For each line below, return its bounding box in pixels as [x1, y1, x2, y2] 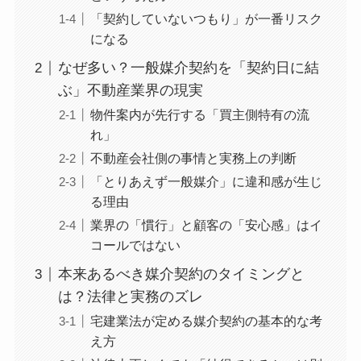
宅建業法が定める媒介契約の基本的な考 [89, 313, 322, 329]
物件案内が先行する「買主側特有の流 [89, 107, 309, 122]
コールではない [89, 238, 180, 253]
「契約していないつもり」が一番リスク [89, 11, 322, 27]
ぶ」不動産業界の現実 [57, 82, 203, 99]
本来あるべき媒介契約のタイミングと [57, 266, 305, 283]
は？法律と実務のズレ [57, 288, 203, 305]
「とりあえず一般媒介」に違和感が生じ [89, 174, 322, 189]
